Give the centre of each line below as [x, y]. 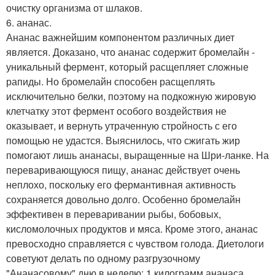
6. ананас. [29, 22]
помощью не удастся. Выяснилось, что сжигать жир [123, 140]
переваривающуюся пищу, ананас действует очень [123, 169]
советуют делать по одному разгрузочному [103, 258]
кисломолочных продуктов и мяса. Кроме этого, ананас [132, 228]
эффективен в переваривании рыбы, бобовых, [114, 214]
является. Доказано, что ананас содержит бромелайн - [130, 52]
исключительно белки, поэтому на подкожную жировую [131, 96]
